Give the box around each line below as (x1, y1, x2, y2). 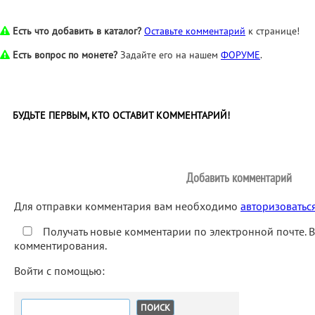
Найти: (20, 295, 53, 309)
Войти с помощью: (14, 264, 108, 278)
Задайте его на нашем (117, 49, 221, 61)
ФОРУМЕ (221, 49, 260, 61)
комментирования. (14, 238, 107, 252)
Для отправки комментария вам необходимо (14, 199, 240, 213)
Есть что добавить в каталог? (13, 25, 141, 37)
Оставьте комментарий (144, 25, 245, 37)
